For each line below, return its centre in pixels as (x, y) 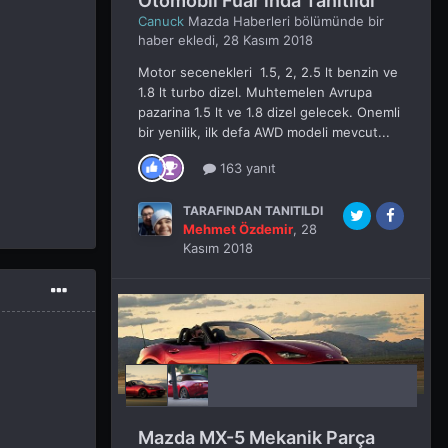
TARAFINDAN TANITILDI (253, 211)
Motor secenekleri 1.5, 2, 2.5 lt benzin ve (268, 72)
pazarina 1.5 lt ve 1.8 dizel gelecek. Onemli (269, 112)
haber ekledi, (180, 40)
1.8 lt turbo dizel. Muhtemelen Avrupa (255, 92)
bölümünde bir (337, 21)
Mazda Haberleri (239, 21)
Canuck (161, 21)
